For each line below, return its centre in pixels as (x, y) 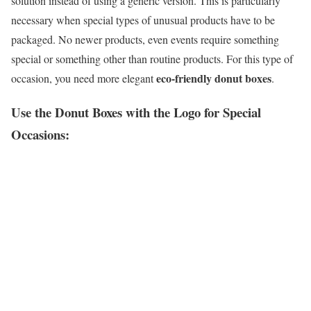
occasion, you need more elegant (84, 78)
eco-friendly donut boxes (214, 78)
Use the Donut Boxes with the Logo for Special (136, 112)
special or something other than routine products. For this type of (152, 59)
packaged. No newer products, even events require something (145, 40)
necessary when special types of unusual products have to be (143, 20)
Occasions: (40, 135)
